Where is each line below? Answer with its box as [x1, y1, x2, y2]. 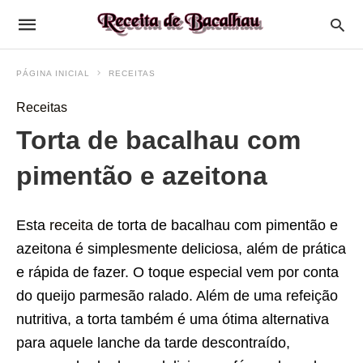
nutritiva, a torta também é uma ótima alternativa [16, 311, 329, 327]
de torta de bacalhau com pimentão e [93, 217, 338, 233]
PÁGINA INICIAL [16, 69, 90, 78]
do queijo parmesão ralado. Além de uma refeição [16, 288, 338, 304]
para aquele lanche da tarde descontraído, [16, 335, 294, 351]
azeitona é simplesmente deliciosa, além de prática [16, 241, 346, 257]
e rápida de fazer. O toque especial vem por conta [16, 264, 339, 280]
